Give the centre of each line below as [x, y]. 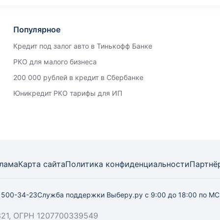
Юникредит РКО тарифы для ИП [68, 93]
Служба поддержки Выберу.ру [91, 195]
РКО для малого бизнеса [55, 62]
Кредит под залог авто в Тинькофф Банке [82, 46]
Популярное [37, 29]
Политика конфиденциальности [127, 164]
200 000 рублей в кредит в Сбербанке [78, 77]
